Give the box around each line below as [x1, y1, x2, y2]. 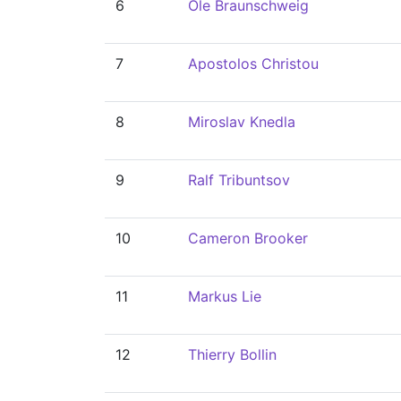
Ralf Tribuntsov [188, 171, 290, 189]
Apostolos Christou [188, 55, 319, 73]
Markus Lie [188, 287, 261, 305]
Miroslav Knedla [188, 113, 295, 131]
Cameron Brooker [188, 229, 308, 247]
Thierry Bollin [188, 346, 277, 363]
